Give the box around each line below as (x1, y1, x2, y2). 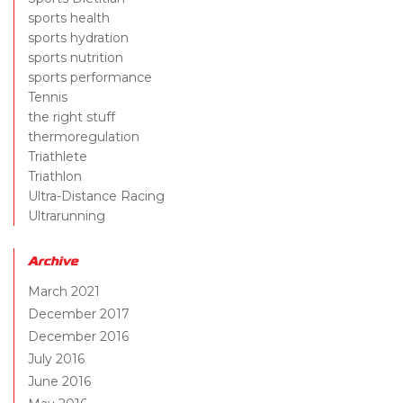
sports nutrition (28, 49, 123, 67)
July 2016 (28, 351, 85, 368)
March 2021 (28, 283, 100, 300)
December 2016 (28, 328, 129, 345)
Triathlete (28, 148, 87, 166)
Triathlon (28, 168, 82, 185)
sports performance (28, 69, 152, 86)
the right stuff (28, 109, 115, 126)
